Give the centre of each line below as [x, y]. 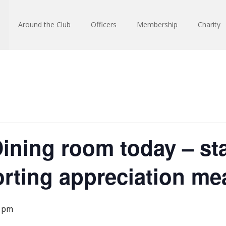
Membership [157, 24]
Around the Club [44, 24]
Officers [104, 24]
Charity [209, 24]
